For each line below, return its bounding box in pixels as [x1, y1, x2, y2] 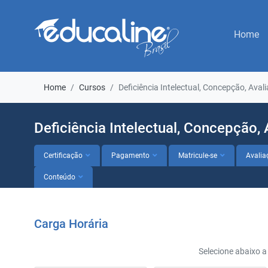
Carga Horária [34, 217, 108, 231]
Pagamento [111, 151, 150, 160]
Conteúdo [44, 173, 75, 181]
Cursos [79, 83, 105, 92]
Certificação [44, 151, 83, 160]
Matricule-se [178, 151, 217, 160]
